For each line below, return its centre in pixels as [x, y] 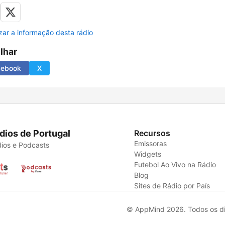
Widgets [148, 154]
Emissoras [151, 144]
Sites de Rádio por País [172, 186]
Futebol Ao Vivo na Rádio [175, 165]
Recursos [152, 133]
